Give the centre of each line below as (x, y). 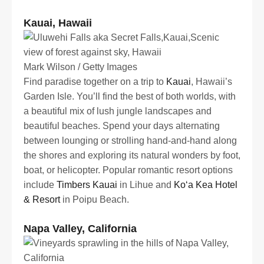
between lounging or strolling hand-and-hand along (130, 141)
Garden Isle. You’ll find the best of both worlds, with (130, 97)
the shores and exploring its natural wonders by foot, (132, 156)
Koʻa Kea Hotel (206, 185)
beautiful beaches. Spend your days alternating (122, 126)
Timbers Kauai (87, 185)
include (40, 185)
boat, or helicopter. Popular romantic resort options (128, 170)
